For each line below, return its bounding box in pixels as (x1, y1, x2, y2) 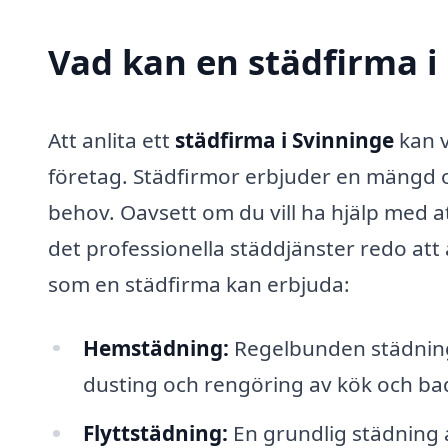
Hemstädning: (82, 333, 229, 362)
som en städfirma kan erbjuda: (48, 269, 350, 298)
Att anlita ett (48, 125, 175, 154)
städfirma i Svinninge (175, 125, 394, 154)
